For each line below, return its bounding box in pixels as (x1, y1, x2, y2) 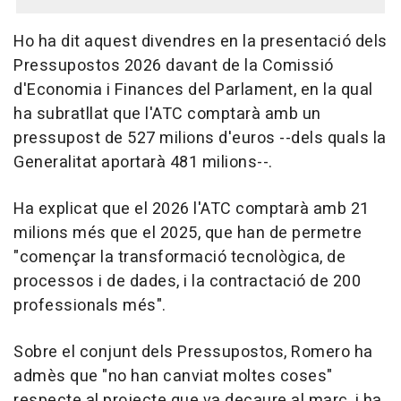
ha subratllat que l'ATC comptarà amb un (13, 102, 321, 126)
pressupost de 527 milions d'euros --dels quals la (13, 126, 387, 150)
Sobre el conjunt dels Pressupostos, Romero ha (13, 340, 373, 364)
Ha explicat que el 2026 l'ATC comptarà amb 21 (13, 197, 370, 221)
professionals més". (13, 294, 166, 318)
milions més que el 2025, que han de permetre (13, 221, 362, 245)
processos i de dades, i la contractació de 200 (13, 269, 361, 294)
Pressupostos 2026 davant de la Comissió (13, 54, 334, 78)
